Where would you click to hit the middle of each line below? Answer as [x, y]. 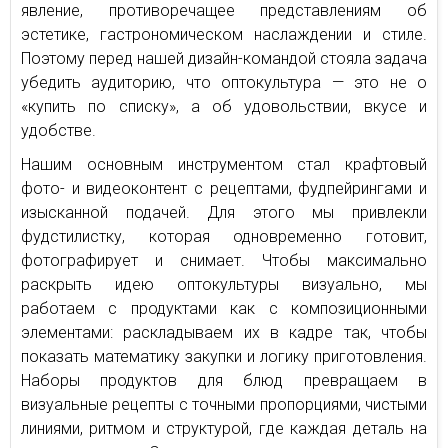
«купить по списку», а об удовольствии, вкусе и [224, 106]
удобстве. [58, 130]
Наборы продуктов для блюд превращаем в [224, 380]
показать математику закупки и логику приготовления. [224, 356]
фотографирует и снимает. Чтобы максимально [224, 260]
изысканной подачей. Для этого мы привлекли [224, 212]
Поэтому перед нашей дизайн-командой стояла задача [224, 58]
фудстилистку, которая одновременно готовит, [224, 236]
